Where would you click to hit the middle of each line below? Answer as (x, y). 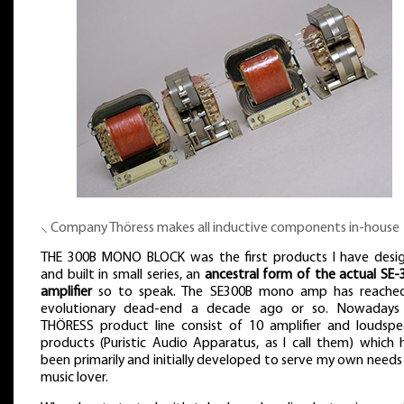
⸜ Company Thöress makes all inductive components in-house (220, 228)
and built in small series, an (123, 275)
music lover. (74, 378)
